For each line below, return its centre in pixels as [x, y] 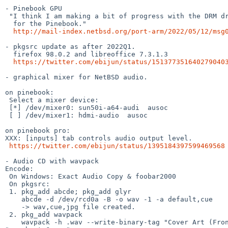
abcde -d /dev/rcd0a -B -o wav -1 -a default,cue [13, 199]
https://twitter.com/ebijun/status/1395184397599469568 [117, 146]
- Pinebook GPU [34, 8]
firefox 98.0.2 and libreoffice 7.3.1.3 [9, 54]
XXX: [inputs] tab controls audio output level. [99, 138]
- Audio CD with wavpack [52, 161]
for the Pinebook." [9, 23]
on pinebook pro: [38, 130]
